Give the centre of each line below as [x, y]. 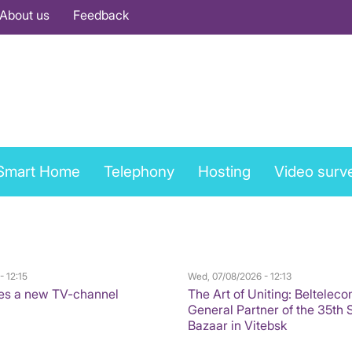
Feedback [101, 15]
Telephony [139, 171]
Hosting [224, 171]
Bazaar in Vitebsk [237, 326]
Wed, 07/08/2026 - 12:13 [240, 277]
